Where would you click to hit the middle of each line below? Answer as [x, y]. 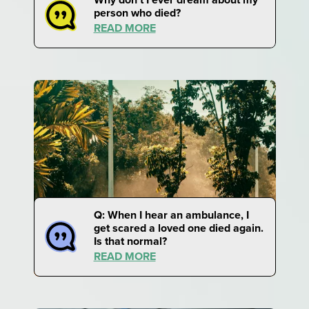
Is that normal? [130, 241]
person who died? [137, 12]
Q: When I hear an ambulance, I [171, 215]
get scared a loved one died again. [178, 228]
